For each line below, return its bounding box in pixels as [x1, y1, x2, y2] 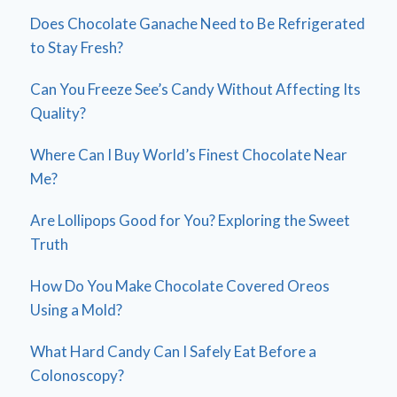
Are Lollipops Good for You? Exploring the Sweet [30, 211, 350, 230]
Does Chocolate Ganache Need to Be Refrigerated [30, 14, 365, 34]
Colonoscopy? [30, 366, 124, 385]
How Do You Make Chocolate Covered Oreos [30, 276, 330, 296]
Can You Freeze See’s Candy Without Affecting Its [30, 80, 361, 99]
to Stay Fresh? [30, 38, 123, 58]
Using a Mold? [30, 300, 122, 320]
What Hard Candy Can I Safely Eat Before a [30, 342, 316, 362]
